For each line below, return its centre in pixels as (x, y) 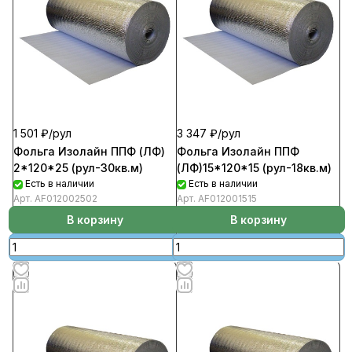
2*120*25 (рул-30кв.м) (78, 168)
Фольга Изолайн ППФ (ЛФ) (89, 151)
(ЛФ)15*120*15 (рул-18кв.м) (254, 168)
